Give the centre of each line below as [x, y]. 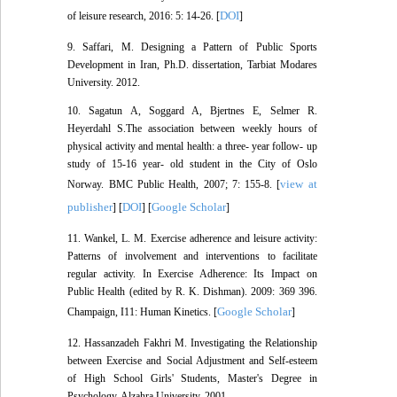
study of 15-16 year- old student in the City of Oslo [192, 164]
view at [299, 184]
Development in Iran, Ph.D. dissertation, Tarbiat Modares [192, 65]
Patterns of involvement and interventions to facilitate [192, 257]
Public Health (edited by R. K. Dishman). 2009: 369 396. [192, 292]
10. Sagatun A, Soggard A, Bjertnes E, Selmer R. [192, 111]
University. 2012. [104, 83]
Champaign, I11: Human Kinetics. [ [143, 312]
